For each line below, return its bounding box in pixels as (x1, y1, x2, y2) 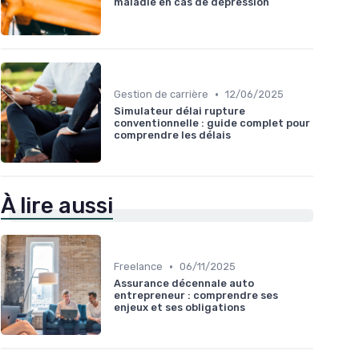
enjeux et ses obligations (114, 301, 245, 314)
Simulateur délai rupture (114, 105, 245, 118)
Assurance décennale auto (114, 277, 254, 290)
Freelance (114, 260, 163, 273)
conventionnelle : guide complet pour (114, 117, 310, 130)
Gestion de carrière (114, 88, 208, 101)
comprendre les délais (114, 129, 231, 142)
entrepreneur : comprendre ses (114, 289, 278, 302)
